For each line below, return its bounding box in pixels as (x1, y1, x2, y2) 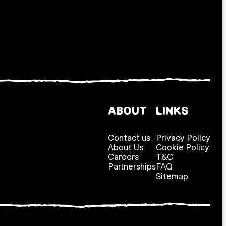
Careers (108, 152, 139, 162)
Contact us (108, 133, 151, 143)
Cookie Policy (156, 143, 210, 152)
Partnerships (108, 162, 156, 172)
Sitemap (156, 172, 189, 181)
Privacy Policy (156, 133, 211, 143)
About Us (108, 143, 144, 152)
